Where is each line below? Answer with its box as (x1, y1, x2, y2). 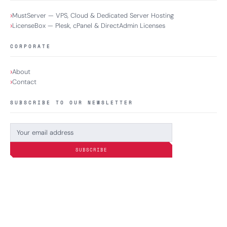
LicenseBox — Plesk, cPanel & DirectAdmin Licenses (12, 21, 165, 30)
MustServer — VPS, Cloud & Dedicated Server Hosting (12, 11, 174, 20)
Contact (12, 78, 36, 87)
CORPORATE (10, 43, 51, 50)
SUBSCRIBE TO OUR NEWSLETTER (10, 99, 133, 106)
